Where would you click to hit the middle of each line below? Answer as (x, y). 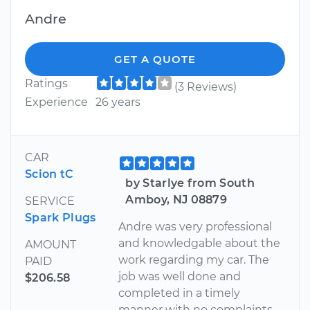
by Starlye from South (190, 183)
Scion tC (49, 174)
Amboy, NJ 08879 (176, 200)
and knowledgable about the (200, 244)
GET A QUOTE (155, 60)
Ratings (46, 84)
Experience (56, 102)
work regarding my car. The (194, 260)
